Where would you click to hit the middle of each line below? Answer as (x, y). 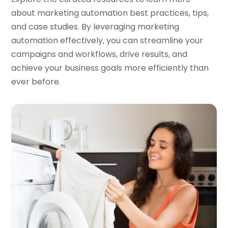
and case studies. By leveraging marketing (95, 27)
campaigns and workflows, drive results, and (99, 54)
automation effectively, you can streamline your (107, 41)
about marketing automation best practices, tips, (110, 13)
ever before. (36, 82)
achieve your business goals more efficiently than (110, 68)
